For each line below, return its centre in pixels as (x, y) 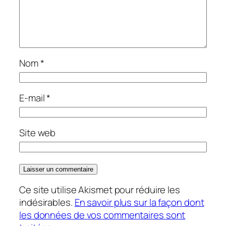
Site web (38, 133)
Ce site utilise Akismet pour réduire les (100, 190)
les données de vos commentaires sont (102, 215)
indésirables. (47, 203)
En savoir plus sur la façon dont (139, 203)
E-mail (33, 98)
